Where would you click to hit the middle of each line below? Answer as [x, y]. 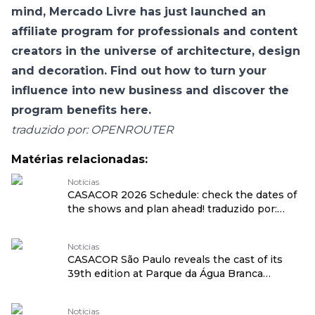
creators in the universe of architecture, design [156, 51]
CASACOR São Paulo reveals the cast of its [175, 259]
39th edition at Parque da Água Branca [165, 274]
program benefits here [80, 110]
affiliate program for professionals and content [154, 31]
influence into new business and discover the [150, 90]
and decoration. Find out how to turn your [139, 71]
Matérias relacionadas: [79, 159]
